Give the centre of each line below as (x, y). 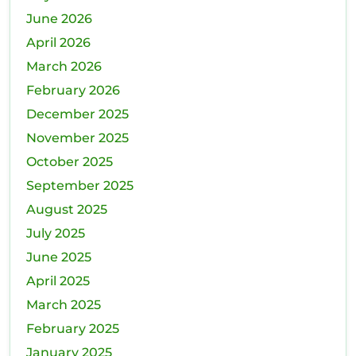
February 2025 (73, 329)
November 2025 (77, 138)
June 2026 (59, 19)
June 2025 (59, 257)
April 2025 (58, 281)
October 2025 (70, 162)
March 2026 (64, 67)
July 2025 (56, 234)
